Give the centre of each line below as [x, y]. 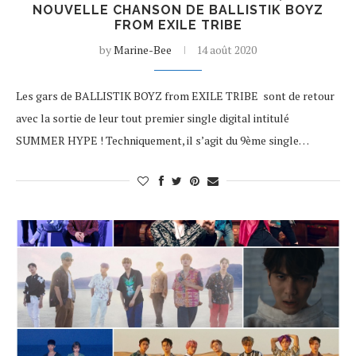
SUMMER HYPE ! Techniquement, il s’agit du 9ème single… [163, 140]
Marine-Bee [143, 50]
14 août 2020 [226, 50]
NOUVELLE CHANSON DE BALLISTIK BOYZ [178, 10]
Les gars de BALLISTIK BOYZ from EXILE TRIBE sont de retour [175, 96]
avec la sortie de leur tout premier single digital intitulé [153, 118]
